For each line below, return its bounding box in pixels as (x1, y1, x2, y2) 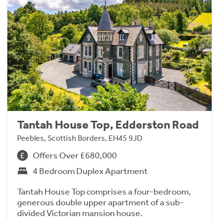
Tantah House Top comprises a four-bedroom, (17, 186, 191, 197)
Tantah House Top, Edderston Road (17, 117, 199, 131)
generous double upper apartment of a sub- (17, 197, 184, 208)
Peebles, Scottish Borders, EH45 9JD (17, 133, 142, 143)
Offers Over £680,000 (33, 150, 117, 161)
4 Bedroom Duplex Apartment (33, 165, 148, 176)
